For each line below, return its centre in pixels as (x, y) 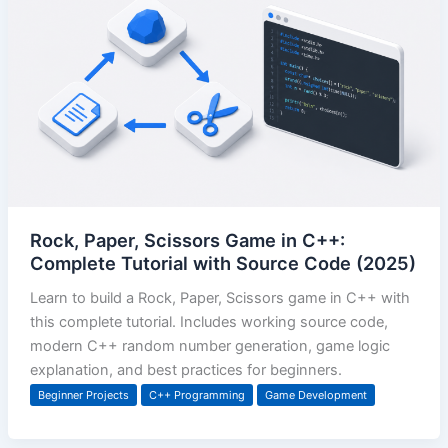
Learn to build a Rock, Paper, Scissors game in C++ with (219, 297)
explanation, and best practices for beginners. (185, 369)
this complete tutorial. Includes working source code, (208, 321)
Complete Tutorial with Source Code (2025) (222, 262)
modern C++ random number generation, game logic (209, 345)
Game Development (315, 394)
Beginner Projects (83, 394)
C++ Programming (196, 394)
